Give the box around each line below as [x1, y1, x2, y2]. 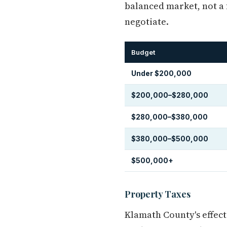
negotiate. [125, 15, 169, 28]
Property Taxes [125, 188, 191, 200]
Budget [131, 48, 156, 56]
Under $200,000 [131, 69, 192, 78]
